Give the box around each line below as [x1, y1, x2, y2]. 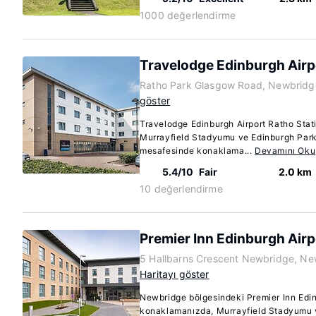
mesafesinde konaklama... [140, 145, 255, 156]
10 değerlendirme [140, 183, 223, 195]
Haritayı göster [140, 268, 209, 280]
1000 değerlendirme [140, 9, 236, 21]
